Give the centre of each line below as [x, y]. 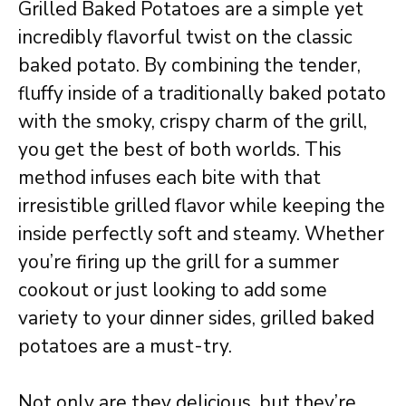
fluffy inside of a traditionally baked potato [202, 93]
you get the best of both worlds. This [180, 149]
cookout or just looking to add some [173, 290]
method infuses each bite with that [169, 177]
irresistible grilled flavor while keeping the [202, 205]
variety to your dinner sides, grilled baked [196, 318]
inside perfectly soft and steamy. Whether [201, 233]
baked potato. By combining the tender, [189, 65]
